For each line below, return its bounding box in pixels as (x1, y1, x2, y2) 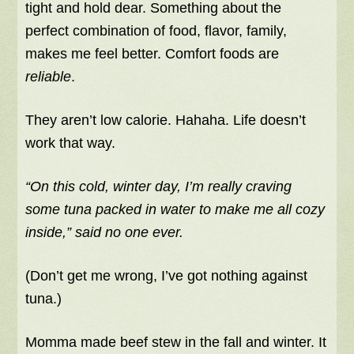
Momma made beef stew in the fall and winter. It (25, 333, 327, 350)
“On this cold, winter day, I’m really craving (25, 178, 292, 194)
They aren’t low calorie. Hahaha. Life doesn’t (25, 111, 307, 128)
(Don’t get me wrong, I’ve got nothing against (25, 267, 308, 284)
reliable (25, 68, 72, 85)
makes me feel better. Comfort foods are (25, 45, 280, 62)
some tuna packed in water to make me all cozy (25, 201, 326, 217)
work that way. (25, 134, 116, 151)
